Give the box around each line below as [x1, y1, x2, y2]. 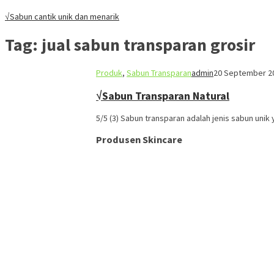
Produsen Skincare [96, 133, 182, 146]
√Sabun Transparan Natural [96, 88, 229, 103]
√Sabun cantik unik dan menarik [5, 11, 119, 23]
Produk [96, 67, 122, 78]
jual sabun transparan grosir [42, 33, 255, 56]
